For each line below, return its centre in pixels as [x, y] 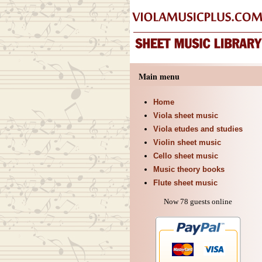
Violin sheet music [187, 142]
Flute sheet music [185, 183]
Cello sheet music [185, 156]
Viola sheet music [185, 116]
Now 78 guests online [198, 201]
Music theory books [189, 169]
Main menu [159, 76]
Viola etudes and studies [198, 129]
